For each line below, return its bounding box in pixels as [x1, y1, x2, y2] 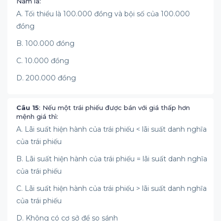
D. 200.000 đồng [16, 74, 76, 82]
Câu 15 [16, 104, 39, 111]
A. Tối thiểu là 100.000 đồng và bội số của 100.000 [16, 9, 190, 18]
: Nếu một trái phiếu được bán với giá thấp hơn [39, 104, 190, 111]
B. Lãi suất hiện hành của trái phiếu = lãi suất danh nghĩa [16, 154, 207, 163]
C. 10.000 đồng [16, 56, 69, 65]
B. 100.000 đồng [16, 39, 74, 48]
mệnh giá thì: [16, 112, 58, 120]
